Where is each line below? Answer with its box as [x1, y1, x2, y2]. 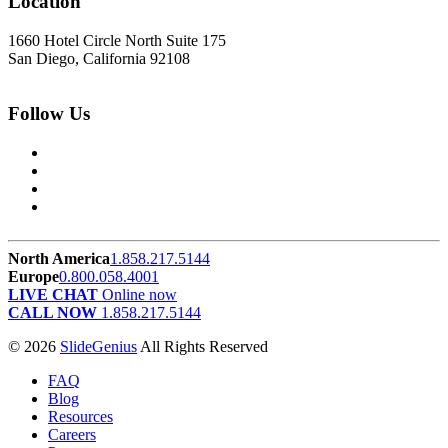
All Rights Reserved [137, 337, 268, 355]
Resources [48, 407, 113, 425]
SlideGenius [60, 337, 137, 355]
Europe [8, 267, 59, 285]
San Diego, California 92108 [8, 50, 190, 68]
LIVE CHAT [8, 285, 98, 303]
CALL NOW [8, 303, 97, 321]
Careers [48, 425, 96, 443]
